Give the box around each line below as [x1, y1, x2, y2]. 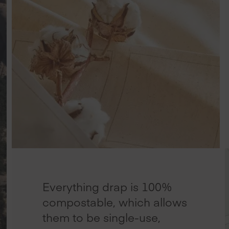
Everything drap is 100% [42, 179, 173, 195]
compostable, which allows [42, 194, 188, 210]
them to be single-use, [42, 210, 161, 225]
